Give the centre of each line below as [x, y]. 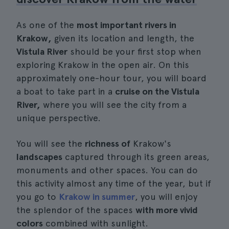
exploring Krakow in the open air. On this [103, 65]
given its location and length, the [123, 38]
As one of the [47, 25]
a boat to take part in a [66, 91]
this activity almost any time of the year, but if [114, 183]
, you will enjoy [166, 197]
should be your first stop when [134, 51]
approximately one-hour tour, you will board [111, 78]
